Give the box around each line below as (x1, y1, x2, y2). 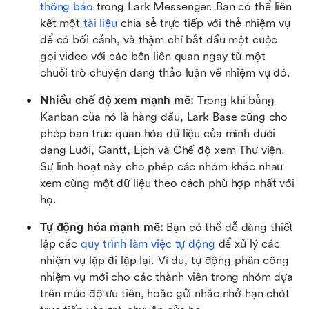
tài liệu (83, 17, 117, 30)
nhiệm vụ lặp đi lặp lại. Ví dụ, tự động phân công (40, 254, 289, 268)
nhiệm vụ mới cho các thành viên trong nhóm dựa (40, 270, 294, 284)
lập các (40, 237, 81, 251)
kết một (40, 17, 83, 30)
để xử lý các (215, 237, 281, 251)
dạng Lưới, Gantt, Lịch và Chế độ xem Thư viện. (40, 143, 286, 157)
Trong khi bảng (193, 94, 275, 108)
